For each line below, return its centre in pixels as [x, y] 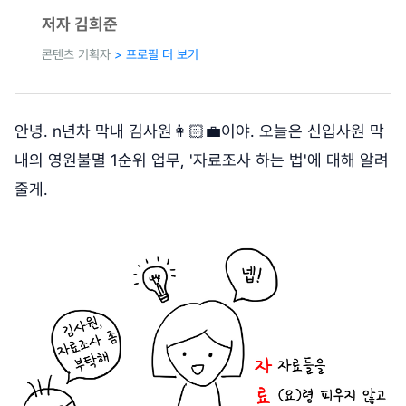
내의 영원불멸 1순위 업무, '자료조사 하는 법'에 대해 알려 [202, 159]
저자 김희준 [80, 24]
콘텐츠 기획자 [78, 54]
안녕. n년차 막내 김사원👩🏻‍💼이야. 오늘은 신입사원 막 [199, 130]
